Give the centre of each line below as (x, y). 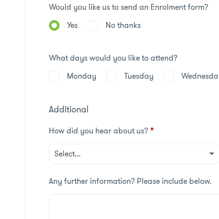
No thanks (123, 25)
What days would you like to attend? (113, 58)
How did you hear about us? (98, 131)
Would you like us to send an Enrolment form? (128, 7)
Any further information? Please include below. (130, 181)
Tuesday (139, 76)
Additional (68, 109)
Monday (81, 76)
